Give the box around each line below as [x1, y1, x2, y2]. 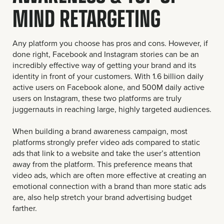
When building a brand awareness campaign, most [12, 125, 187, 136]
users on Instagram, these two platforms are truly [12, 92, 181, 103]
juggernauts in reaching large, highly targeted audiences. [12, 103, 211, 114]
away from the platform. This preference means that [12, 158, 192, 169]
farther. [12, 202, 37, 213]
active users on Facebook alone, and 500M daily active [12, 81, 204, 92]
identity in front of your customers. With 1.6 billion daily [12, 70, 203, 81]
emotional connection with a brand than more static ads [12, 180, 206, 191]
